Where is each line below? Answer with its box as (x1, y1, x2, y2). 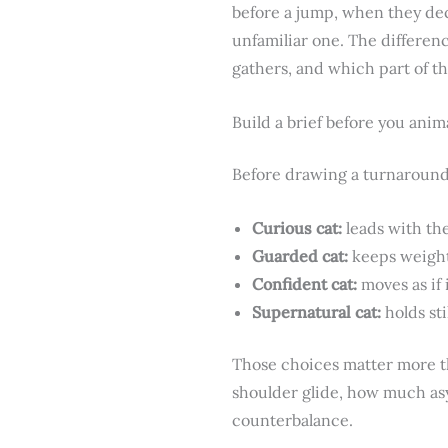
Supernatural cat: (252, 301, 381, 322)
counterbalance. (232, 409, 353, 430)
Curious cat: (252, 217, 342, 238)
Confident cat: (252, 273, 357, 294)
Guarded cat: (252, 245, 348, 266)
